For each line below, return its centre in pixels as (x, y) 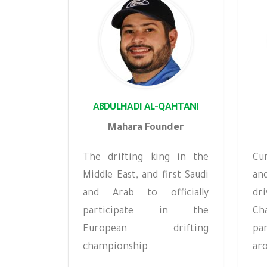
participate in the (146, 212)
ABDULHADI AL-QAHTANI (146, 108)
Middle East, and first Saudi (146, 176)
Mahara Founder (146, 128)
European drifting (146, 229)
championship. (117, 247)
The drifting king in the (146, 158)
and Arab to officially (146, 194)
